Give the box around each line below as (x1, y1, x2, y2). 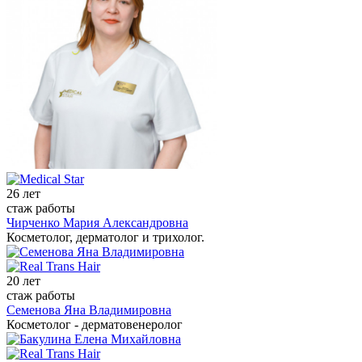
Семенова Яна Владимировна (6, 303, 171, 318)
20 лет (6, 274, 40, 288)
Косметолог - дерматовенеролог (6, 318, 183, 332)
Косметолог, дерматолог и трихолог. (6, 230, 204, 245)
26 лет (6, 187, 40, 201)
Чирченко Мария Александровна (6, 216, 188, 230)
